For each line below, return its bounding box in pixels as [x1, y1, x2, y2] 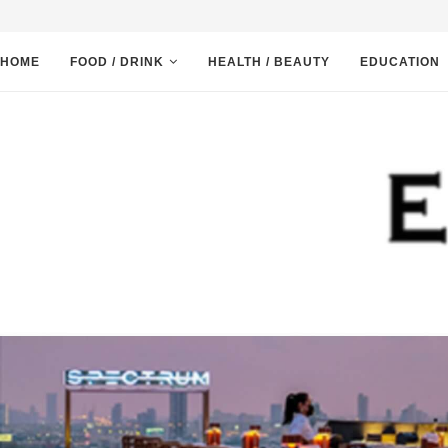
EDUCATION [360, 55, 440, 69]
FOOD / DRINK [70, 55, 164, 69]
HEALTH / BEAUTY [208, 55, 330, 69]
